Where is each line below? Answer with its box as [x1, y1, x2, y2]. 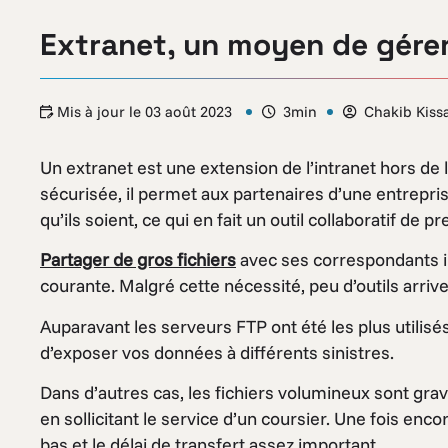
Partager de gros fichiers [40, 248, 236, 272]
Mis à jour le [57, 102, 145, 121]
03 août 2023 [145, 102, 236, 121]
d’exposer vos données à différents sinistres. [40, 340, 394, 364]
